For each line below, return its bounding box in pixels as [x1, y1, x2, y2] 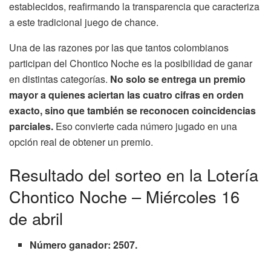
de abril [9, 206, 63, 230]
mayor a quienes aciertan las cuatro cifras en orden [9, 87, 244, 102]
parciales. [9, 119, 53, 133]
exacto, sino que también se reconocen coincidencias [9, 103, 256, 117]
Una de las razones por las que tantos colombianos [9, 40, 229, 54]
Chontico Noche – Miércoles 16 [9, 184, 240, 208]
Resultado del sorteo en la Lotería [9, 162, 258, 186]
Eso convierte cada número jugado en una [53, 119, 237, 133]
